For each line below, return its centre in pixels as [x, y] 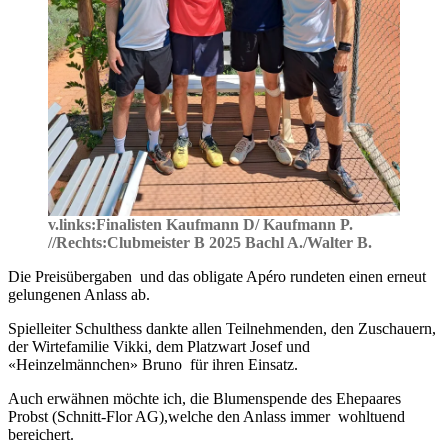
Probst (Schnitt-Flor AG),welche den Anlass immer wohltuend [206, 416]
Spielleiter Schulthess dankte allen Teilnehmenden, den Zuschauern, [222, 328]
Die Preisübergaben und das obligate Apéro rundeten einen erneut [217, 276]
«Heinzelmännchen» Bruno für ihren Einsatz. [153, 364]
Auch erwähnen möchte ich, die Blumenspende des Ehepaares [204, 398]
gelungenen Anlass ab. [79, 294]
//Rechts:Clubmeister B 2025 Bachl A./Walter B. [210, 242]
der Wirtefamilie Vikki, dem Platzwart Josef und [159, 346]
